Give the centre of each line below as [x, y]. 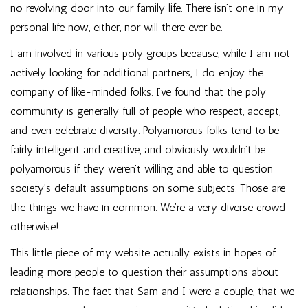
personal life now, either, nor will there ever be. [116, 27]
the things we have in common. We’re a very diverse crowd [148, 207]
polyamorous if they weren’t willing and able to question [142, 169]
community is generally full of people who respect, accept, [145, 111]
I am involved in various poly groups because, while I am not [150, 53]
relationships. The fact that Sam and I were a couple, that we [152, 291]
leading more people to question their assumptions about [144, 272]
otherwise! [35, 227]
